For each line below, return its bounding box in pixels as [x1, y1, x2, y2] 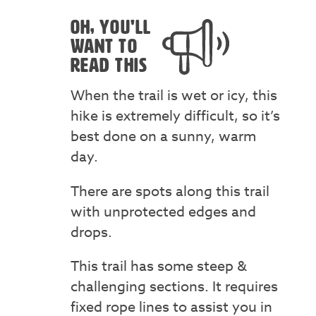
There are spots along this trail [70, 181, 269, 202]
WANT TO [70, 36, 138, 58]
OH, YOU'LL [70, 17, 151, 39]
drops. [70, 221, 112, 243]
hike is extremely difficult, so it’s [70, 106, 280, 127]
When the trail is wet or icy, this [70, 85, 277, 107]
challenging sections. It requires [70, 276, 278, 298]
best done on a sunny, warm [70, 126, 256, 147]
